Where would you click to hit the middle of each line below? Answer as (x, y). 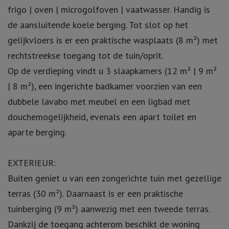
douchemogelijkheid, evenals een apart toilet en (102, 117)
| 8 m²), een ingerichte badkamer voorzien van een (105, 86)
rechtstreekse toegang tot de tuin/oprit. (85, 55)
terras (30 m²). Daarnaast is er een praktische (95, 193)
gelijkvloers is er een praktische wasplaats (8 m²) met (113, 40)
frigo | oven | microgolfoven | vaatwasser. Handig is (109, 9)
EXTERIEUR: (32, 163)
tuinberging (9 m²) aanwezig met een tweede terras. (109, 209)
